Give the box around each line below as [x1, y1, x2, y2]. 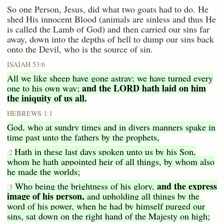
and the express [157, 179, 217, 193]
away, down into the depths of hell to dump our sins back [7, 33, 214, 45]
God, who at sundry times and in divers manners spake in [7, 121, 215, 133]
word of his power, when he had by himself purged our [7, 200, 205, 212]
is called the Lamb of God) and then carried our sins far [7, 23, 209, 35]
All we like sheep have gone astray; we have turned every [7, 72, 213, 84]
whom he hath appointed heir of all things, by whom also [7, 155, 214, 168]
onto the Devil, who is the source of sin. [7, 43, 153, 55]
